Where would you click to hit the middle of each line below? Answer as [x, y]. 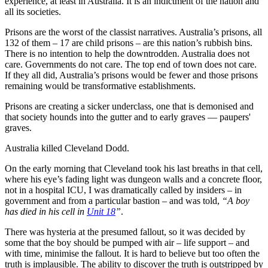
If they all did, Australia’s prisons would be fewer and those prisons [131, 75]
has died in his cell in [46, 211]
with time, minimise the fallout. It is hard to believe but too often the [132, 253]
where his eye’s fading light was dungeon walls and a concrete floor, [133, 179]
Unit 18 [101, 211]
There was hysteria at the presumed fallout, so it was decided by [125, 232]
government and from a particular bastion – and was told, [113, 200]
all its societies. [33, 11]
